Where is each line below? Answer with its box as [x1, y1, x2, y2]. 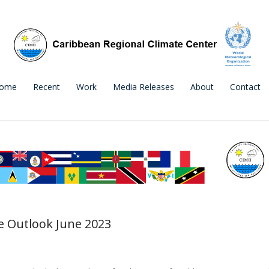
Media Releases [113, 81, 174, 92]
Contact [230, 81, 261, 92]
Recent [33, 81, 60, 92]
